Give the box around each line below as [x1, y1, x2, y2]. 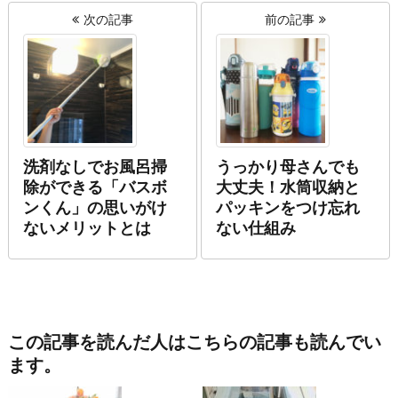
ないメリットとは [22, 219, 151, 238]
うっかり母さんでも [216, 158, 360, 177]
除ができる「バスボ [22, 179, 167, 197]
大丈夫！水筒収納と [216, 179, 360, 197]
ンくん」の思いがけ [22, 199, 167, 218]
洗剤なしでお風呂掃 [22, 158, 167, 177]
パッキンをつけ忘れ [216, 199, 360, 218]
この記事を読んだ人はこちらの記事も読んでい [7, 331, 381, 352]
